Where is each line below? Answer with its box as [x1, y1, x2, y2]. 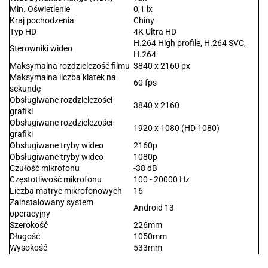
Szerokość [10, 220, 48, 230]
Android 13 [133, 203, 174, 213]
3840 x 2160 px [133, 61, 190, 71]
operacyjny [10, 209, 50, 219]
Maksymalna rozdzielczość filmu [10, 61, 130, 71]
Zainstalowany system [10, 197, 93, 208]
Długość [10, 232, 40, 242]
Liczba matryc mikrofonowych [10, 186, 122, 196]
